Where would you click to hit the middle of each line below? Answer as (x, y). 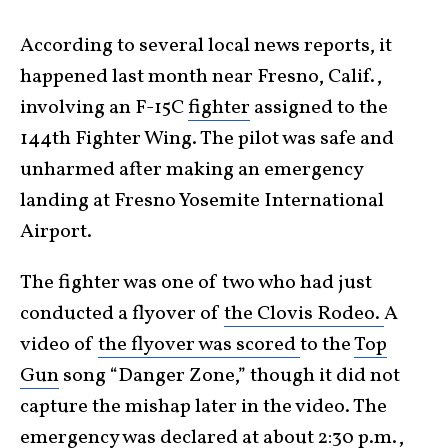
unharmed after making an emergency (191, 169)
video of (59, 344)
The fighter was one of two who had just (196, 282)
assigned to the (319, 107)
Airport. (56, 231)
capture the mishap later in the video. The (203, 406)
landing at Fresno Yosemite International (202, 200)
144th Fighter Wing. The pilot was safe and (207, 138)
